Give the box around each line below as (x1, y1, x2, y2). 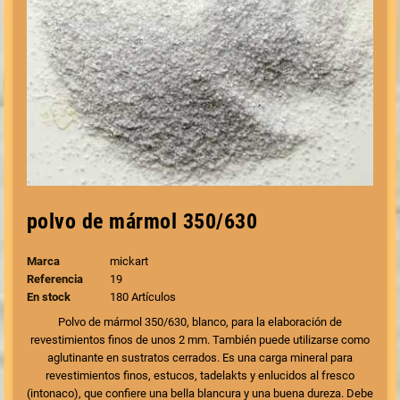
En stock (27, 290, 71, 304)
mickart (109, 254, 148, 268)
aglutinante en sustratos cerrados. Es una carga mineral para (47, 351, 353, 364)
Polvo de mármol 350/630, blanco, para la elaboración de (58, 315, 342, 329)
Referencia (27, 272, 83, 286)
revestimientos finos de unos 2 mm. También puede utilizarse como (30, 333, 370, 346)
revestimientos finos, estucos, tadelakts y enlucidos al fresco (46, 369, 354, 382)
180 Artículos (109, 290, 176, 304)
